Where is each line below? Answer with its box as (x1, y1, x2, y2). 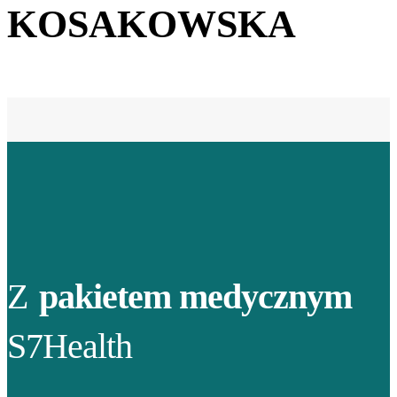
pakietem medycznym (39, 276, 352, 317)
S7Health (7, 326, 132, 367)
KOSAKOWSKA (7, 2, 296, 46)
